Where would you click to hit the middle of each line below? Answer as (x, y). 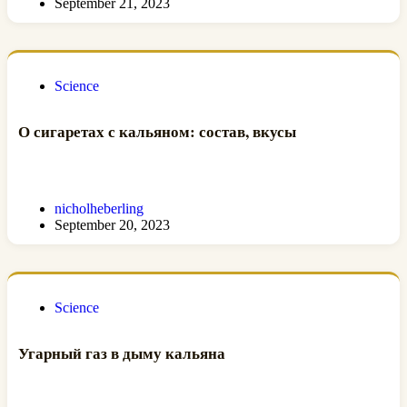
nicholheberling (99, 209)
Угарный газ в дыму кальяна (122, 352)
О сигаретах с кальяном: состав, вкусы (157, 131)
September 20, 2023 (112, 225)
